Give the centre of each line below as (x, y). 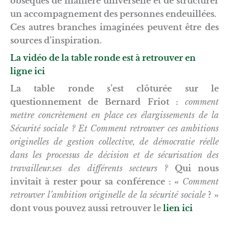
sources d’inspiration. (56, 40)
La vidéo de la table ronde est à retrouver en (103, 58)
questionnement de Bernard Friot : (98, 101)
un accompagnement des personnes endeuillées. (113, 14)
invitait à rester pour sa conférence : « (96, 181)
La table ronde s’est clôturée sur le (114, 88)
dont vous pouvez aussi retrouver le (87, 208)
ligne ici (28, 71)
